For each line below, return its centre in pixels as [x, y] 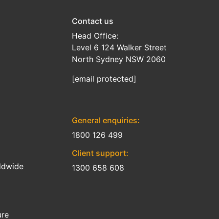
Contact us [92, 21]
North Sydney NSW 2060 [119, 59]
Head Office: [95, 36]
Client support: [100, 153]
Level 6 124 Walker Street [119, 47]
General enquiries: [106, 120]
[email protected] [104, 79]
